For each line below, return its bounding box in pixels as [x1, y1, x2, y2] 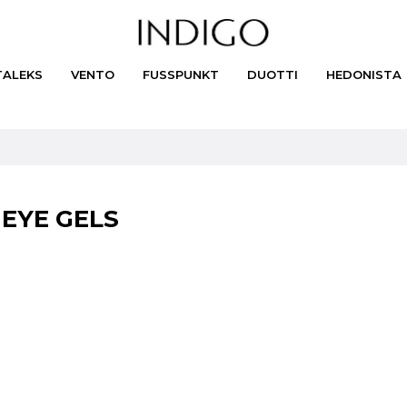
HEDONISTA [326, 66, 402, 82]
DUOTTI [247, 66, 298, 82]
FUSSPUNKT [143, 66, 219, 82]
